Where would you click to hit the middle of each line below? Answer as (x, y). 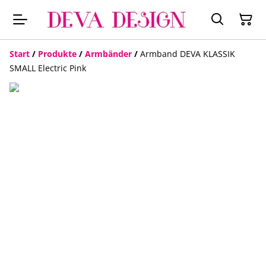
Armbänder (108, 54)
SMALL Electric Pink (48, 68)
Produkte (57, 54)
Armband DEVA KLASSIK (188, 54)
